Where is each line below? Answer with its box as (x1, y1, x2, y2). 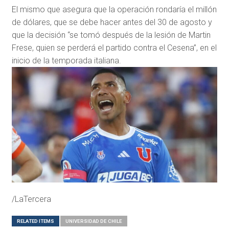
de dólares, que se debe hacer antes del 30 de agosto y (11, 17, 212, 28)
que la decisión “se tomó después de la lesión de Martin (11, 30, 211, 40)
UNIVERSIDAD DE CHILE (65, 218, 122, 224)
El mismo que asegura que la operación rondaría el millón (11, 5, 217, 15)
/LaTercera (11, 194, 51, 204)
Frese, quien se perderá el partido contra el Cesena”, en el (11, 43, 217, 53)
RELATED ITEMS (16, 218, 54, 224)
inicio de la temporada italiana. (11, 56, 121, 66)
